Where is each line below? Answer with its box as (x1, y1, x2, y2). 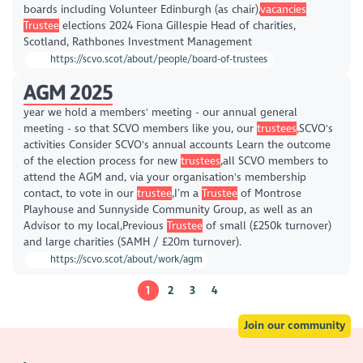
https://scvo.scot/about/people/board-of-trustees (48, 53, 268, 66)
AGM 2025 (23, 80, 113, 105)
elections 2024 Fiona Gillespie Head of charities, (58, 19, 296, 33)
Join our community (243, 318, 345, 333)
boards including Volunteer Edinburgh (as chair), (23, 2, 260, 17)
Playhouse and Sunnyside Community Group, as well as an (23, 203, 313, 217)
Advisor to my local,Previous (23, 219, 167, 233)
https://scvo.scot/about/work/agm (48, 254, 203, 266)
